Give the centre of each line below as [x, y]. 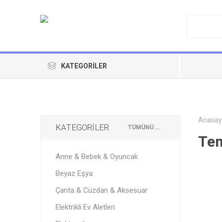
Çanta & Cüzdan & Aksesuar [101, 190]
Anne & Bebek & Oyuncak [96, 157]
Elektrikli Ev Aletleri [85, 207]
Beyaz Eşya [74, 173]
